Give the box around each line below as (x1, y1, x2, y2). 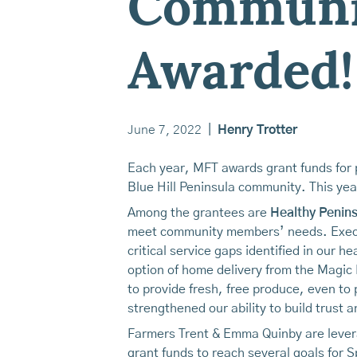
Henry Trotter (218, 123, 297, 136)
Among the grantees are (127, 206, 270, 219)
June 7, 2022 (127, 123, 202, 136)
